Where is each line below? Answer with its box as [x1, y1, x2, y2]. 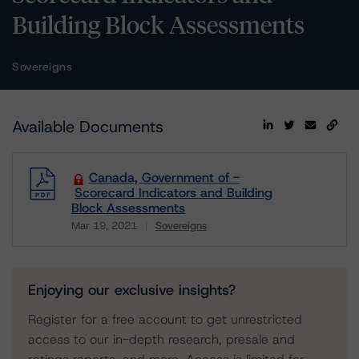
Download [71, 228, 128, 245]
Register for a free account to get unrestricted [28, 311, 302, 328]
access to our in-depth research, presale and [28, 331, 295, 348]
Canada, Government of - [89, 169, 240, 186]
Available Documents [12, 116, 163, 137]
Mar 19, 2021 [71, 219, 137, 232]
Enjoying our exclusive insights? [28, 280, 236, 300]
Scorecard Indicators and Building [75, 184, 272, 201]
